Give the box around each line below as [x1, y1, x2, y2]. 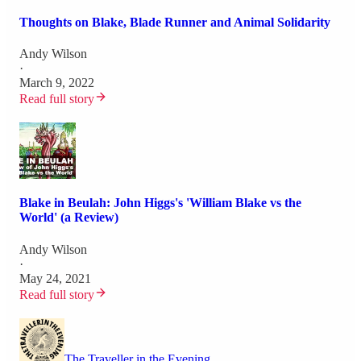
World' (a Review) [19, 210, 118, 225]
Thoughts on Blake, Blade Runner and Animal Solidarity [19, 15, 330, 29]
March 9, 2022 [19, 76, 94, 90]
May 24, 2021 [19, 271, 91, 285]
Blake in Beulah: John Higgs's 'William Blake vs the [19, 196, 301, 210]
